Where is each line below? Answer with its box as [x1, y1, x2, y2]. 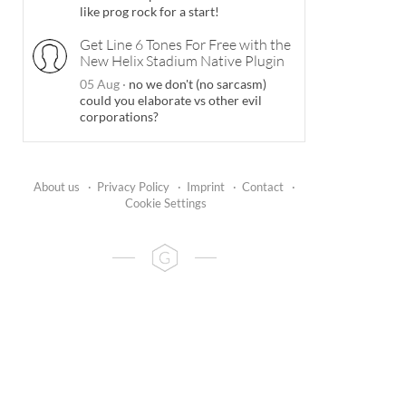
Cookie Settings [124, 196, 207, 211]
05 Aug [80, 76, 122, 92]
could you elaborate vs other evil [80, 92, 262, 109]
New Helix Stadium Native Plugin [80, 52, 285, 71]
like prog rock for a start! [80, 4, 219, 20]
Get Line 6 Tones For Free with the [80, 35, 291, 54]
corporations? [80, 109, 159, 125]
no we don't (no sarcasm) [126, 76, 266, 92]
